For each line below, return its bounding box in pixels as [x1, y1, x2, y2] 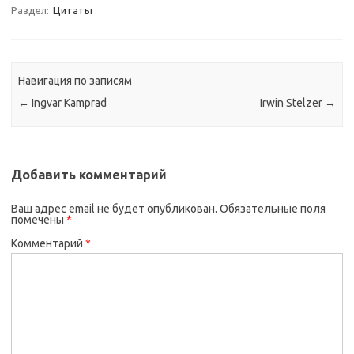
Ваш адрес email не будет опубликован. [11, 201, 217, 215]
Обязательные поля [220, 201, 326, 215]
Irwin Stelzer [259, 96, 325, 110]
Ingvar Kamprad [29, 96, 107, 110]
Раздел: [11, 5, 51, 16]
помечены [11, 213, 66, 226]
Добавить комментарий [11, 167, 167, 182]
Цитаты [53, 5, 92, 16]
